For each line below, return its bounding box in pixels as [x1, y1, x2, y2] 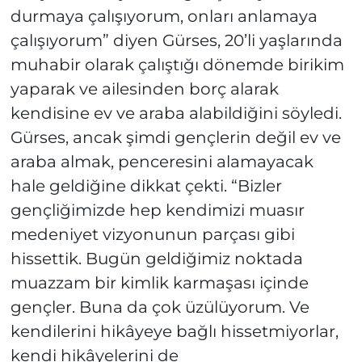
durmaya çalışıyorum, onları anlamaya [10, 6, 318, 27]
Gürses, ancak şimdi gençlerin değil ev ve [10, 128, 341, 148]
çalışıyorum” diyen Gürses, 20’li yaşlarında [10, 31, 343, 51]
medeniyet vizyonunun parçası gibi [10, 225, 295, 245]
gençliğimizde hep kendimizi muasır [10, 200, 305, 221]
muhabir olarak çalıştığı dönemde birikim [10, 55, 344, 75]
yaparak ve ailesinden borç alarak [10, 79, 279, 99]
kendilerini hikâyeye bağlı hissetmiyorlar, [10, 322, 339, 342]
